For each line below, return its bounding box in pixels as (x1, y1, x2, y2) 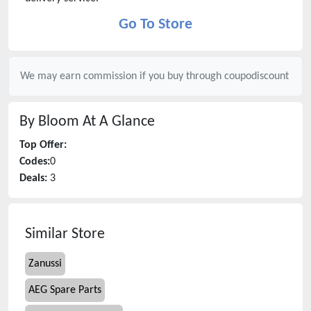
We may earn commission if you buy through (20, 71, 224, 82)
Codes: (19, 156, 50, 167)
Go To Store (119, 17, 192, 32)
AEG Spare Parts (28, 285, 101, 296)
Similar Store (25, 227, 105, 242)
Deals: (19, 173, 47, 184)
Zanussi (28, 258, 62, 269)
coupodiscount (224, 71, 289, 82)
